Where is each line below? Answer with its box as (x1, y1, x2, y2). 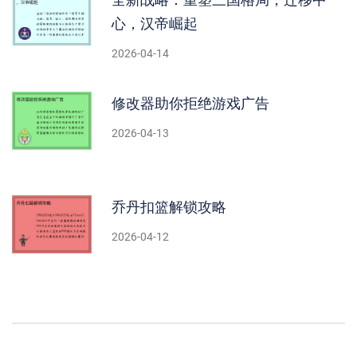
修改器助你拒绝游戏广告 (112, 95, 269, 113)
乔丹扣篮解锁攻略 (112, 198, 226, 217)
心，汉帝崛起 (112, 15, 198, 33)
